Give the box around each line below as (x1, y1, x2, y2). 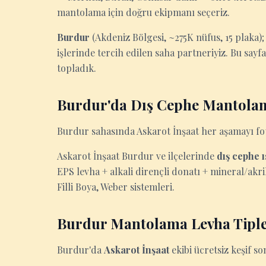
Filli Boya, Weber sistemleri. (57, 180, 175, 193)
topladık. (57, 62, 96, 74)
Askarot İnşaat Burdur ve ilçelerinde (57, 150, 217, 162)
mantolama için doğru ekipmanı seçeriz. (57, 6, 230, 18)
